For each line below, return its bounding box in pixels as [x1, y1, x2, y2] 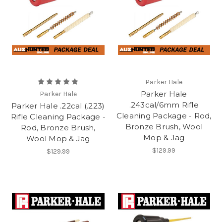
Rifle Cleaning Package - [10, 111, 106, 121]
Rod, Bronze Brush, [21, 122, 96, 132]
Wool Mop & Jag [26, 133, 90, 143]
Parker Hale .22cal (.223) [11, 101, 105, 111]
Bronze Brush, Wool [125, 121, 203, 131]
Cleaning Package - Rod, [116, 111, 212, 120]
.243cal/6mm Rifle [129, 100, 199, 110]
